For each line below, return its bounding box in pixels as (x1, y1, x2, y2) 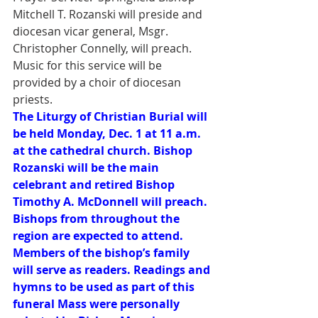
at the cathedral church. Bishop (13, 143, 195, 158)
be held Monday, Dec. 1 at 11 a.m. (13, 126, 204, 141)
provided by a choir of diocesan (13, 75, 184, 90)
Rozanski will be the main (13, 160, 162, 175)
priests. (13, 92, 53, 107)
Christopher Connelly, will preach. (13, 40, 194, 56)
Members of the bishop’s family (13, 245, 192, 261)
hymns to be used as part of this (13, 279, 197, 295)
